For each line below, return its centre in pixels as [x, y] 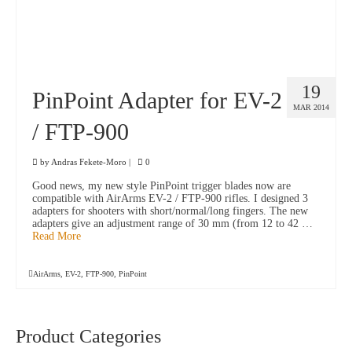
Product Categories [88, 337]
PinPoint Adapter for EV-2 [157, 101]
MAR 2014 [311, 108]
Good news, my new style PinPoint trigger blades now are [161, 186]
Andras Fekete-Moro [89, 162]
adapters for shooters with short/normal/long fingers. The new [170, 211]
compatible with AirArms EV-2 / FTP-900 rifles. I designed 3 [170, 199]
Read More [57, 236]
